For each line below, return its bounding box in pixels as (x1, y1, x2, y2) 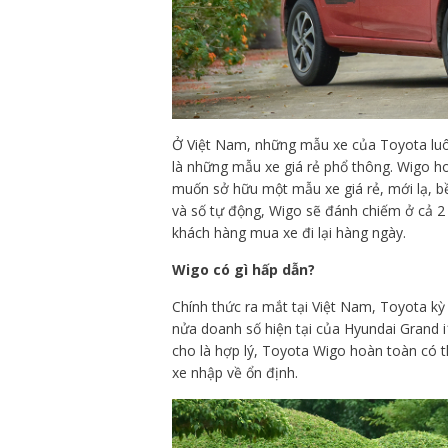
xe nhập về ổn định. (172, 362, 298, 382)
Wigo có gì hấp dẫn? (172, 259, 315, 279)
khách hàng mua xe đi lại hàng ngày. (172, 222, 406, 242)
